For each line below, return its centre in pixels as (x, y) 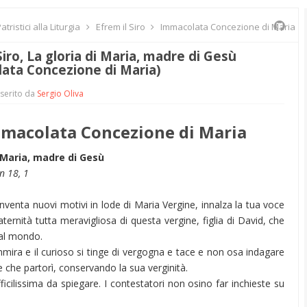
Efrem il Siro (120, 26)
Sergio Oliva (60, 93)
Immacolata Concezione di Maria (227, 26)
